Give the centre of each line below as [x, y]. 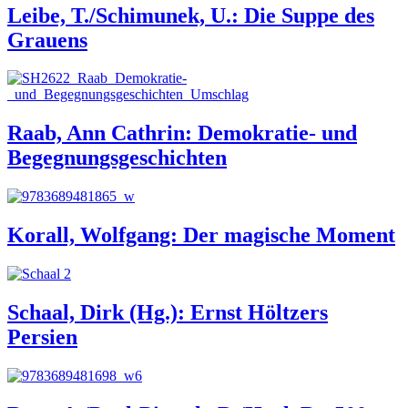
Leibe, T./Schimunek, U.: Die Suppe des [191, 15]
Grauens [47, 40]
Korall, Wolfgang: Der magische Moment [201, 235]
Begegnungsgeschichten [117, 158]
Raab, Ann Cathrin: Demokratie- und [182, 133]
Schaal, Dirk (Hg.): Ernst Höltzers [168, 312]
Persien [42, 337]
